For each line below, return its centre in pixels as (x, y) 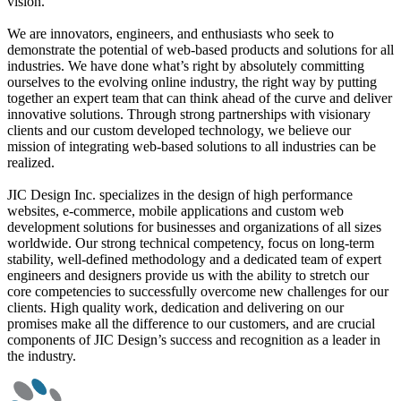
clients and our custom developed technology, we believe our (179, 131)
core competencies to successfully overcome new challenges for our (198, 292)
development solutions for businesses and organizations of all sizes (194, 227)
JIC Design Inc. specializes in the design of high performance (180, 195)
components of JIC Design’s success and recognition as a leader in (194, 340)
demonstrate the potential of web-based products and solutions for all (200, 50)
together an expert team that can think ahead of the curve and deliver (200, 98)
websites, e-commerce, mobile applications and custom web (175, 211)
